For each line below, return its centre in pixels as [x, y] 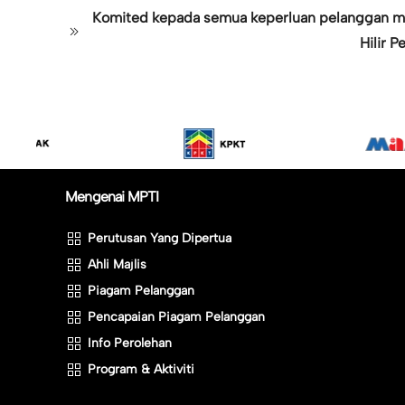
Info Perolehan [130, 343]
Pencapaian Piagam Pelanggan [176, 316]
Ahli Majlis [117, 264]
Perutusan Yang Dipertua [160, 238]
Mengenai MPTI [112, 197]
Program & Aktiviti [141, 369]
